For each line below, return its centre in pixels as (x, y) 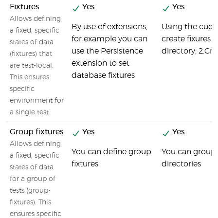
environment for (37, 101)
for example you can (109, 39)
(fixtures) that (31, 54)
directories (181, 164)
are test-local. (32, 66)
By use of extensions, (109, 27)
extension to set (100, 63)
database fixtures (103, 75)
